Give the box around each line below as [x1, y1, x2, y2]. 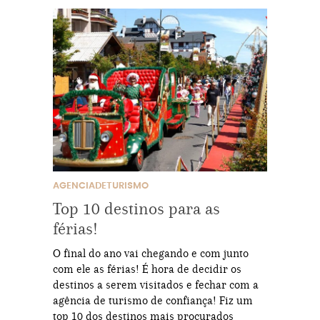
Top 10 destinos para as [53, 198, 220, 219]
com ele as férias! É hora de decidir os [53, 261, 241, 276]
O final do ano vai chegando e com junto [53, 246, 249, 260]
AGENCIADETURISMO [53, 181, 149, 191]
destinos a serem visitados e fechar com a [53, 277, 259, 291]
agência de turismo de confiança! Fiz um [53, 293, 253, 307]
